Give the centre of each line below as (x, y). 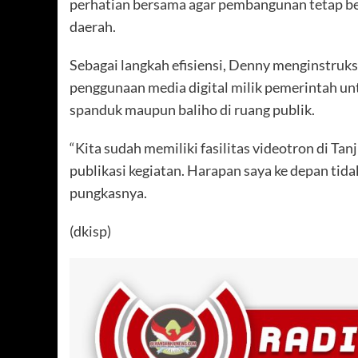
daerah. (93, 27)
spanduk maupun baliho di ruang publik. (192, 110)
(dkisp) (90, 231)
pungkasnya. (108, 193)
